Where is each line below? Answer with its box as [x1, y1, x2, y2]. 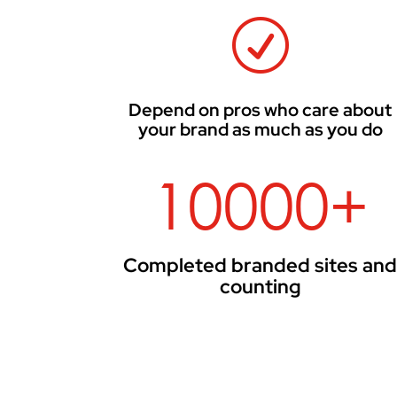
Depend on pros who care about [128, 97, 393, 121]
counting [219, 274, 301, 300]
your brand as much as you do [137, 117, 383, 141]
